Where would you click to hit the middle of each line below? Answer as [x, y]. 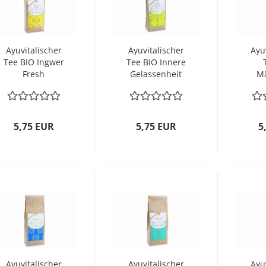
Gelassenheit [156, 74]
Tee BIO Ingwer [34, 62]
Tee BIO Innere [156, 62]
